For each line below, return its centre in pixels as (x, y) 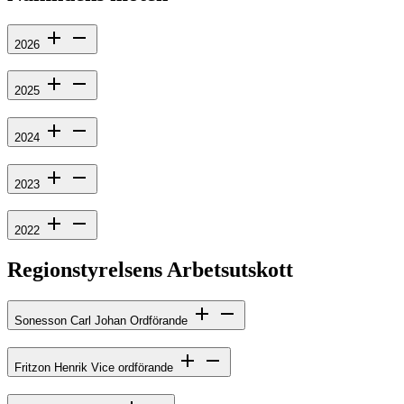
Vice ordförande (134, 367)
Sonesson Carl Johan (72, 321)
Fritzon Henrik (53, 367)
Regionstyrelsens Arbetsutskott (150, 270)
